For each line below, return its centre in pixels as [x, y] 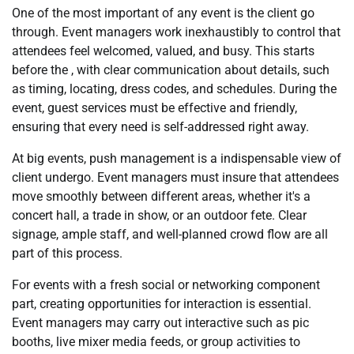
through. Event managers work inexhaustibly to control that [176, 32]
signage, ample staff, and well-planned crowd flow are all [170, 234]
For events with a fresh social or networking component [166, 285]
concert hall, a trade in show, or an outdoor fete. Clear [159, 215]
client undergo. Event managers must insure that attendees [175, 177]
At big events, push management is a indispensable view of [177, 158]
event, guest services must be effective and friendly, [154, 108]
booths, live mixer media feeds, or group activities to [156, 342]
